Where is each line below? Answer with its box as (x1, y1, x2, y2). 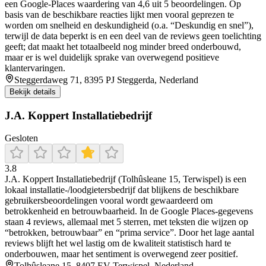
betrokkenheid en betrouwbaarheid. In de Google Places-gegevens (5, 206, 253, 217)
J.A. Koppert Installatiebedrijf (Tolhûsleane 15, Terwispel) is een (5, 174, 246, 185)
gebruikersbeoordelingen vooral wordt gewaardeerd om (5, 195, 213, 206)
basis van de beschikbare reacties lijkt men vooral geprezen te (5, 9, 234, 20)
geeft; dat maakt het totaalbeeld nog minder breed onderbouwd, (5, 41, 241, 52)
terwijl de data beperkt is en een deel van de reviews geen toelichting (5, 30, 261, 41)
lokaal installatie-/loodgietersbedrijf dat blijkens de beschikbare (5, 185, 239, 195)
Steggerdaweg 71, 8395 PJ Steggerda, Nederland (14, 74, 198, 85)
